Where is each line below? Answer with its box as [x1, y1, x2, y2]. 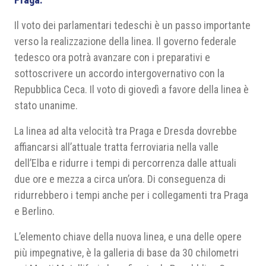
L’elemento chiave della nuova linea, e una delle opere [14, 230, 242, 243]
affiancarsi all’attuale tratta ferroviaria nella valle [14, 141, 218, 153]
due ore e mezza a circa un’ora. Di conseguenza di [14, 173, 226, 185]
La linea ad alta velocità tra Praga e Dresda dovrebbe [14, 125, 237, 137]
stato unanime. [14, 99, 78, 112]
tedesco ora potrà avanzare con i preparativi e [14, 51, 210, 64]
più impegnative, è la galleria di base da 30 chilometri [14, 246, 239, 259]
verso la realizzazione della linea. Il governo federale [14, 35, 236, 47]
